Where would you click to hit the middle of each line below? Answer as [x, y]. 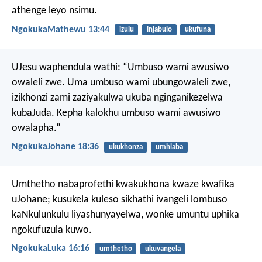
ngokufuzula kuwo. [52, 230]
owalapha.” [36, 128]
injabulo [159, 30]
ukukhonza [125, 147]
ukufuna [197, 30]
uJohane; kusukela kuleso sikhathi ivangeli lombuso [120, 200]
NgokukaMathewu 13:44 [61, 30]
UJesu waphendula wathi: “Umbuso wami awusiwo [120, 67]
